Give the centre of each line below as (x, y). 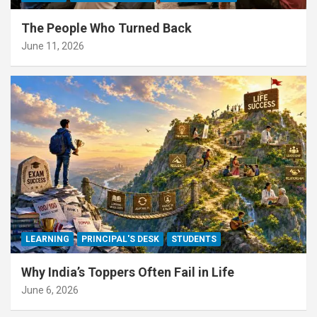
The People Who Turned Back (106, 28)
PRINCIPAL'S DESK (120, 240)
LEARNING (47, 240)
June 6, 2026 (50, 290)
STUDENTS (194, 240)
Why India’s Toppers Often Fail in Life (128, 272)
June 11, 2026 (53, 46)
